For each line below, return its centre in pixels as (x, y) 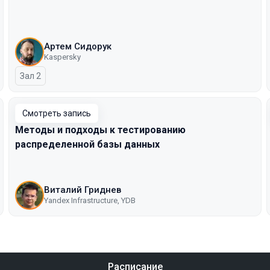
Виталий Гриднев (83, 190)
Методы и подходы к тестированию (100, 130)
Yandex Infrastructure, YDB (90, 200)
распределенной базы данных (87, 144)
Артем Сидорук (78, 46)
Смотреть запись (57, 113)
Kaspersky (62, 57)
